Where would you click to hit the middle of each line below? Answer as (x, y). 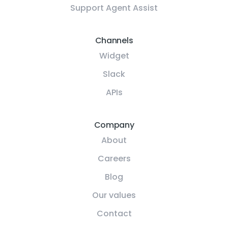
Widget (114, 55)
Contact (114, 213)
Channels (114, 40)
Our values (114, 195)
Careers (114, 158)
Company (114, 125)
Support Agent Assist (114, 8)
